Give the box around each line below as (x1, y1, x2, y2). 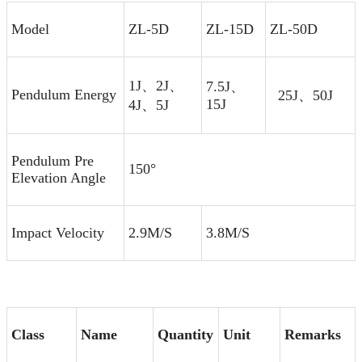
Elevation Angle (11, 170, 106, 186)
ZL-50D (270, 21, 318, 37)
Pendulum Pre (11, 153, 94, 169)
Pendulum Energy (11, 86, 116, 103)
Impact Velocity (11, 225, 104, 241)
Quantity (158, 326, 213, 343)
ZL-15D (206, 21, 254, 37)
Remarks (284, 326, 341, 343)
